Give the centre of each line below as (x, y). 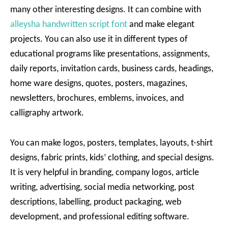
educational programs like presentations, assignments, (110, 54)
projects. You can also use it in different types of (99, 40)
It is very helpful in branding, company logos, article (105, 173)
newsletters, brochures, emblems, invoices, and (97, 99)
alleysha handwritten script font (69, 25)
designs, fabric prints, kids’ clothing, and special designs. (112, 158)
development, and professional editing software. (100, 217)
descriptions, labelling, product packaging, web (96, 203)
